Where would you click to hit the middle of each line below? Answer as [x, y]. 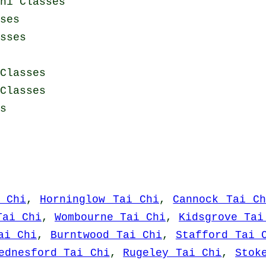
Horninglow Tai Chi [99, 200]
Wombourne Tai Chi [110, 218]
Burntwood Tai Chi [106, 235]
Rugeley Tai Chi [172, 253]
